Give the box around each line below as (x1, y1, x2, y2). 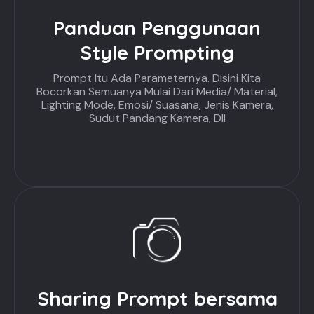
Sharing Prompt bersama (36, 286, 278, 311)
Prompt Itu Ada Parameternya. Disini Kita (53, 70, 261, 86)
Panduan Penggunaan (53, 15, 261, 40)
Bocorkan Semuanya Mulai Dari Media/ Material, (36, 83, 278, 99)
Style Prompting (80, 39, 234, 64)
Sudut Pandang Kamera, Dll (88, 110, 226, 125)
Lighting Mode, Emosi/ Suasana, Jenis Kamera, (41, 97, 273, 112)
